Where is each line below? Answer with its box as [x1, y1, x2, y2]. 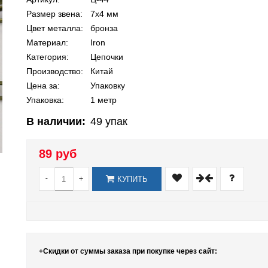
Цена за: [26, 81, 60, 90]
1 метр [90, 95, 117, 105]
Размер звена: [26, 9, 83, 19]
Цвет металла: [26, 23, 83, 33]
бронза [90, 23, 118, 33]
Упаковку [90, 81, 125, 90]
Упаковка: [26, 95, 64, 105]
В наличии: [26, 115, 86, 127]
